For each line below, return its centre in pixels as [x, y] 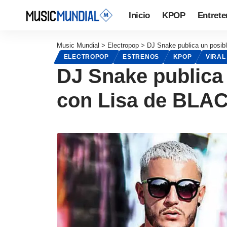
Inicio [139, 15]
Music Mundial [78, 45]
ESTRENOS [141, 57]
